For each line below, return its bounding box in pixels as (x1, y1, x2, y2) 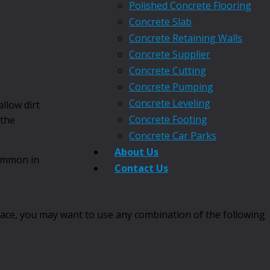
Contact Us (115, 162, 168, 175)
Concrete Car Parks (129, 129, 216, 143)
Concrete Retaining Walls (129, 31, 242, 45)
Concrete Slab (129, 15, 192, 29)
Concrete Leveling (129, 96, 210, 110)
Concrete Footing (129, 113, 207, 127)
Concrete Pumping (129, 80, 213, 94)
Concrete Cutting (129, 64, 206, 78)
